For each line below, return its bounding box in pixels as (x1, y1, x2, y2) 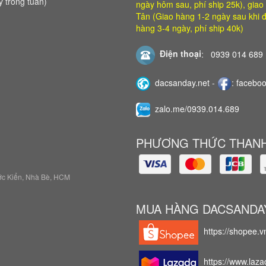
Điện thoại (155, 47, 201, 60)
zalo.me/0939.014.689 (155, 102, 239, 115)
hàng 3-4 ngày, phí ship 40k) (136, 21, 243, 34)
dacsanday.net (155, 76, 210, 88)
